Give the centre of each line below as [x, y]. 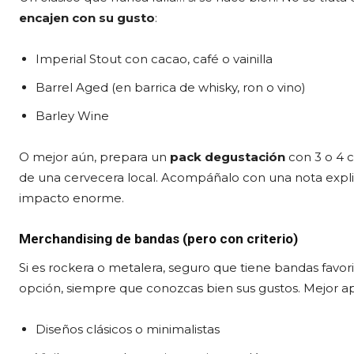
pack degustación [228, 156]
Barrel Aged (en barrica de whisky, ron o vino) [171, 87]
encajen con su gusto [87, 17]
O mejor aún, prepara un [94, 156]
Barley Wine [72, 115]
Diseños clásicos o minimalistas [128, 329]
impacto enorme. [72, 198]
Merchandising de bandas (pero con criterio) [158, 238]
